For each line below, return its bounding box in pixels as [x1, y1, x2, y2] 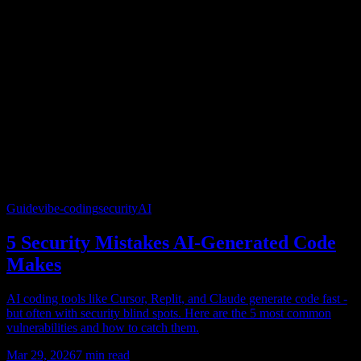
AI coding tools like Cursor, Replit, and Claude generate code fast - [6, 291, 347, 305]
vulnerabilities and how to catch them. [6, 320, 199, 334]
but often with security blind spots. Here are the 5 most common [6, 305, 331, 320]
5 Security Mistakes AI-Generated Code [6, 231, 336, 253]
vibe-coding [38, 201, 98, 215]
